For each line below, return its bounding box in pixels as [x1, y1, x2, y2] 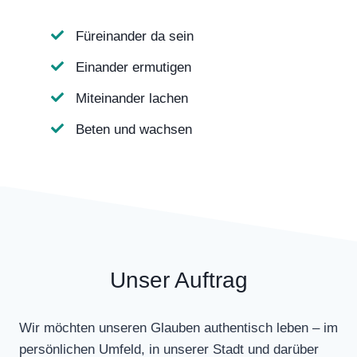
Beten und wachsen [76, 122, 192, 137]
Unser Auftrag [109, 268, 248, 292]
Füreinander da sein [76, 29, 194, 44]
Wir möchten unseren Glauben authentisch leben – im [19, 320, 338, 335]
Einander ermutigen [76, 60, 191, 75]
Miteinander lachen [76, 91, 188, 106]
